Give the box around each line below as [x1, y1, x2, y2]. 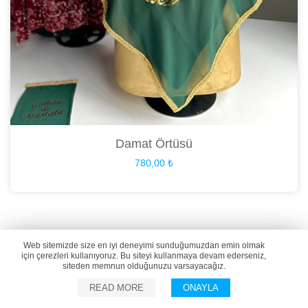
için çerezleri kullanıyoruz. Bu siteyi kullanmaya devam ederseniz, [21, 251, 266, 261]
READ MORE [89, 283, 144, 293]
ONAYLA [183, 283, 219, 293]
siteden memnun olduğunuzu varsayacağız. [62, 261, 225, 271]
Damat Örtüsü [115, 136, 192, 151]
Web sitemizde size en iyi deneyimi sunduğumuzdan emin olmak [23, 241, 265, 250]
